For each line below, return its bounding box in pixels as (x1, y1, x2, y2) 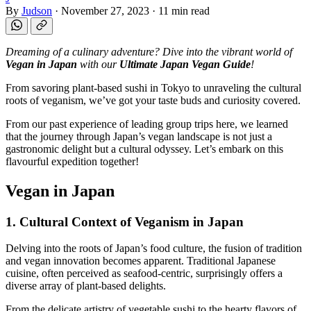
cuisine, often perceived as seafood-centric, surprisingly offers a (6, 267, 283, 280)
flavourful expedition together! (6, 155, 142, 167)
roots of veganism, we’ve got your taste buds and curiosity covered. (6, 94, 303, 106)
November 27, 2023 (61, 4, 149, 17)
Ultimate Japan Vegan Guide (119, 58, 251, 70)
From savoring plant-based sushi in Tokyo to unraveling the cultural (6, 81, 301, 94)
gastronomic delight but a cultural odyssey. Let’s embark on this (6, 142, 283, 155)
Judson (22, 4, 52, 17)
